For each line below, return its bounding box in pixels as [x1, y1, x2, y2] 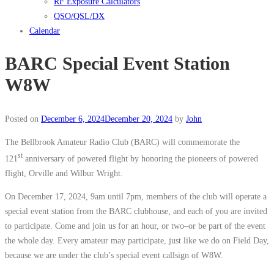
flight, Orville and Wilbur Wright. [5, 168, 123, 178]
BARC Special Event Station [5, 53, 230, 73]
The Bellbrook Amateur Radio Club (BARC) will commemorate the [5, 136, 240, 147]
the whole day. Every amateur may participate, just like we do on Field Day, [5, 235, 269, 245]
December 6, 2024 [41, 113, 105, 124]
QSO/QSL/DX [54, 11, 105, 21]
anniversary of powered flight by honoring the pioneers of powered [23, 153, 258, 163]
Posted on [5, 113, 41, 124]
